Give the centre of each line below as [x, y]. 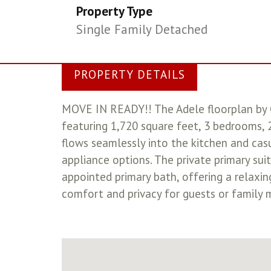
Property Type [115, 11]
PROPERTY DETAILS [129, 74]
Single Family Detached [142, 29]
